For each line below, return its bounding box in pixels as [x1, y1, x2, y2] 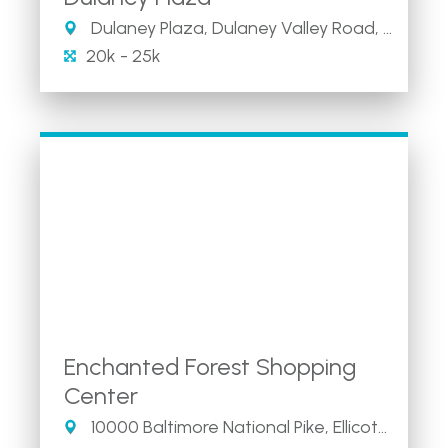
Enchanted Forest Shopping [64, 352, 356, 381]
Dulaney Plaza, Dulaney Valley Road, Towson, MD [87, 16, 383, 39]
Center [64, 381, 138, 410]
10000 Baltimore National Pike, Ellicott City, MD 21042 [87, 416, 378, 438]
